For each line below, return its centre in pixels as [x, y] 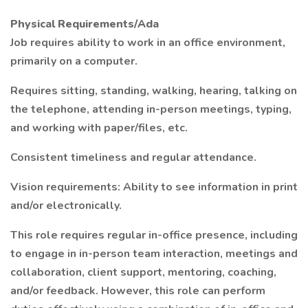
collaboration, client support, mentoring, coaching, [143, 272]
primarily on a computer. [74, 61]
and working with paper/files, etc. [99, 128]
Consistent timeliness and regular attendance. [133, 157]
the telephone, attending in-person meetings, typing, [151, 109]
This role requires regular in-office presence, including [154, 235]
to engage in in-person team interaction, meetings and [154, 254]
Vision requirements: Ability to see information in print [154, 187]
